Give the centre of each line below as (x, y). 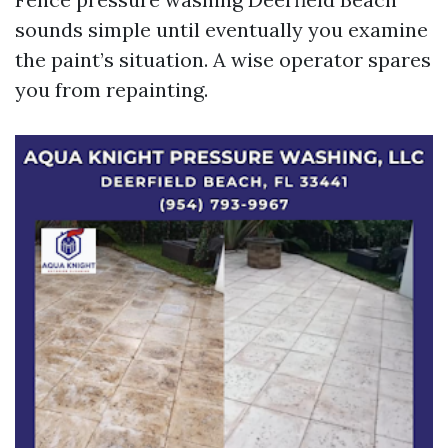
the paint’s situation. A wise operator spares (223, 59)
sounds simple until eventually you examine (221, 29)
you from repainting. (111, 89)
